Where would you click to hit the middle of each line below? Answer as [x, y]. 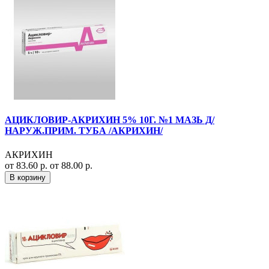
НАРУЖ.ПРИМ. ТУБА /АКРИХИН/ [84, 131]
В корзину [28, 177]
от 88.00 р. [71, 165]
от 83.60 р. [27, 165]
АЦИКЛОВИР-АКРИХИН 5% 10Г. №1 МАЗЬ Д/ [110, 120]
